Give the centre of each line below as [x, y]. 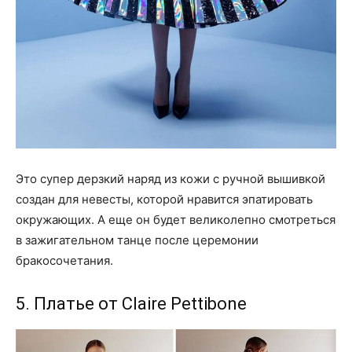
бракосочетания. [64, 260]
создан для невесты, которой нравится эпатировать [164, 199]
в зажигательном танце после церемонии [137, 240]
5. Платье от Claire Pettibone [131, 303]
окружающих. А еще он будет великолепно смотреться [176, 219]
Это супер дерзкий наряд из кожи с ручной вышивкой [170, 178]
